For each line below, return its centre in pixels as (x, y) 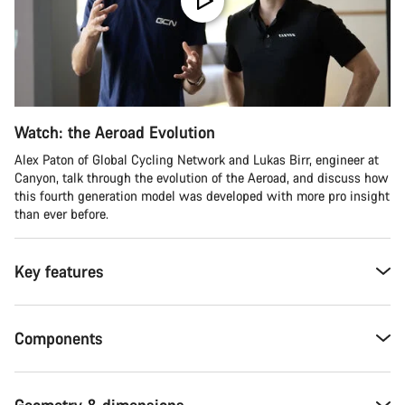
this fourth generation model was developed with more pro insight (202, 195)
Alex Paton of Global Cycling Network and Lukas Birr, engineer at (197, 159)
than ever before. (61, 213)
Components (59, 338)
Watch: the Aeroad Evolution (115, 132)
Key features (59, 271)
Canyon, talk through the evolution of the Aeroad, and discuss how (202, 177)
